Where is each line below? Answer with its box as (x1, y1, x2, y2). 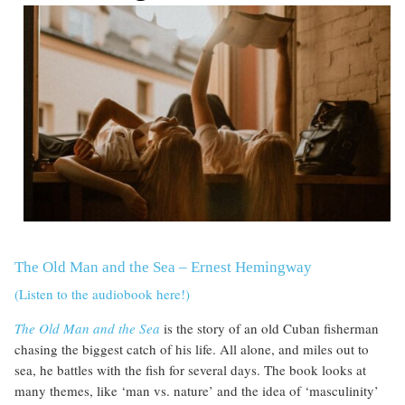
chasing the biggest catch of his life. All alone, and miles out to (14, 339, 369, 358)
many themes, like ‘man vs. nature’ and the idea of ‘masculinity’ (14, 381, 379, 400)
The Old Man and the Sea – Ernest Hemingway (14, 258, 312, 276)
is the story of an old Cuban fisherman (160, 318, 379, 337)
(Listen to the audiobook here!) (14, 284, 190, 303)
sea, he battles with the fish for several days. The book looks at (14, 360, 366, 379)
